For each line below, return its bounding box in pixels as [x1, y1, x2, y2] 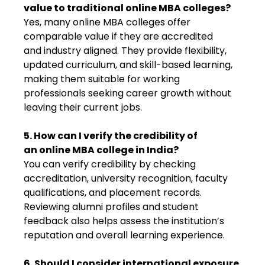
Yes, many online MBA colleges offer [24, 15, 190, 29]
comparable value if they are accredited [24, 30, 213, 43]
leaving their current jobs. [24, 101, 144, 114]
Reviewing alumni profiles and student [24, 200, 199, 214]
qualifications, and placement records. [24, 186, 202, 199]
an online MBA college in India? [24, 143, 179, 157]
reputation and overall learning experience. [24, 228, 227, 242]
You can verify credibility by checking [24, 157, 196, 171]
